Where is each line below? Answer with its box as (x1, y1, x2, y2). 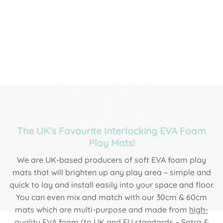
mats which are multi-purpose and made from (15, 204, 189, 215)
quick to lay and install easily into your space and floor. (9, 179, 214, 190)
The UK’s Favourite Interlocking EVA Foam (17, 125, 206, 137)
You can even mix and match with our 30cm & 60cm (16, 192, 207, 202)
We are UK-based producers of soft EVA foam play (17, 154, 206, 165)
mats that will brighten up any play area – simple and (12, 167, 211, 177)
